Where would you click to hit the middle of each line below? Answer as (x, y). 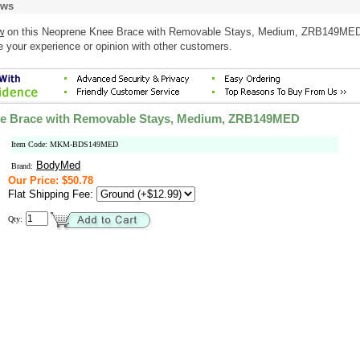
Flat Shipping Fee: (52, 194)
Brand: (22, 166)
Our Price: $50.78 (51, 180)
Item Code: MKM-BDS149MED (65, 144)
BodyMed (58, 165)
